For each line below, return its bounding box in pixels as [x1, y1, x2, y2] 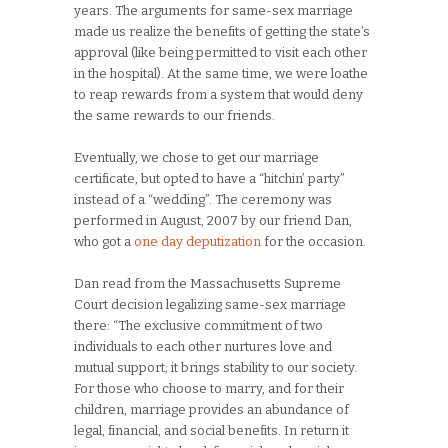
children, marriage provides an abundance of [74, 402, 349, 418]
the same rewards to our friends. [74, 108, 275, 124]
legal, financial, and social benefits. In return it [74, 423, 349, 439]
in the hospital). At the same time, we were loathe [74, 66, 368, 82]
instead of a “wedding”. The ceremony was [74, 192, 332, 208]
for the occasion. [261, 234, 366, 250]
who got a [74, 234, 134, 250]
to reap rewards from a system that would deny [74, 87, 363, 103]
